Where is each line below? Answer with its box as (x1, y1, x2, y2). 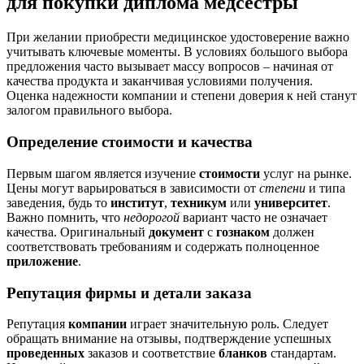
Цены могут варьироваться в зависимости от (6, 180, 259, 195)
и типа (305, 180, 345, 195)
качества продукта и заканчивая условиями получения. (6, 74, 313, 89)
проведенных (6, 346, 84, 361)
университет (254, 195, 327, 210)
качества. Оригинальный (6, 224, 149, 239)
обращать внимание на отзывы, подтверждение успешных (6, 331, 331, 346)
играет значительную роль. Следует (127, 317, 328, 331)
